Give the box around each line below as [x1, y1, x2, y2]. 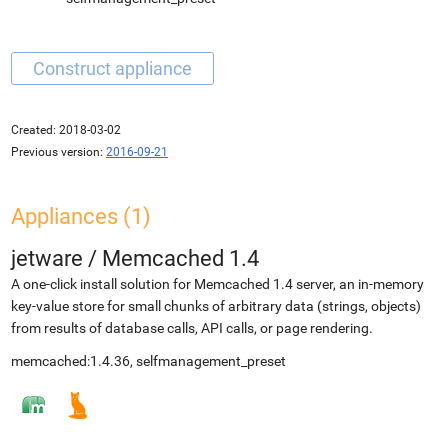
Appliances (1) [11, 204, 151, 229]
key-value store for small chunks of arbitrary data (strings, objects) [11, 298, 421, 314]
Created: [11, 123, 56, 137]
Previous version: [11, 145, 103, 159]
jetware [11, 246, 83, 271]
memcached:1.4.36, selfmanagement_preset [11, 353, 286, 369]
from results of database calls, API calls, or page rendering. [11, 320, 373, 336]
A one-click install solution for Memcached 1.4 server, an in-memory [11, 276, 424, 292]
